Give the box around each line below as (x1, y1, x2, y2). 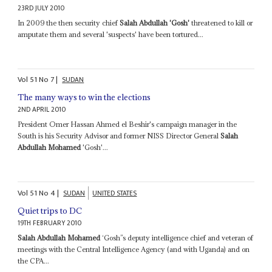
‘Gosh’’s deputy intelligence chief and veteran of (100, 233, 254, 242)
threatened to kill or (189, 18, 253, 27)
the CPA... (18, 256, 50, 265)
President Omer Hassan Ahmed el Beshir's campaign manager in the (18, 120, 237, 129)
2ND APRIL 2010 (18, 104, 66, 116)
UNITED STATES (92, 187, 137, 199)
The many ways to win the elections (18, 92, 151, 103)
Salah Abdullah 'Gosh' (120, 18, 190, 27)
